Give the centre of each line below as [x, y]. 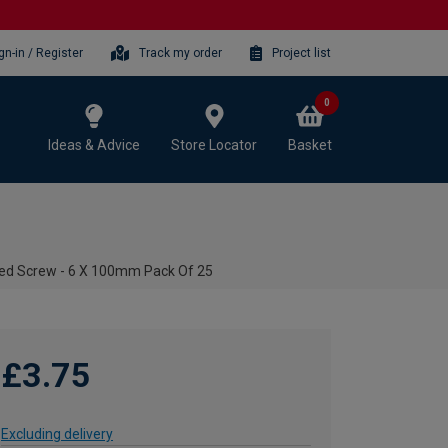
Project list [301, 52]
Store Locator [214, 144]
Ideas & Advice [94, 144]
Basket [310, 144]
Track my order [181, 52]
